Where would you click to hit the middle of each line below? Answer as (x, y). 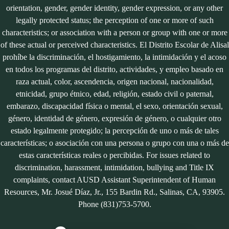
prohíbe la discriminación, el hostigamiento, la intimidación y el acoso (114, 57)
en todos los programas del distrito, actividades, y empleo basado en (114, 69)
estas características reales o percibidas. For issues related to (114, 155)
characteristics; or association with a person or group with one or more (114, 32)
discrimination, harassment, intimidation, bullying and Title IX (114, 167)
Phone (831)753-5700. (114, 204)
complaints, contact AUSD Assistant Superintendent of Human (114, 180)
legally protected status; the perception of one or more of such (114, 20)
